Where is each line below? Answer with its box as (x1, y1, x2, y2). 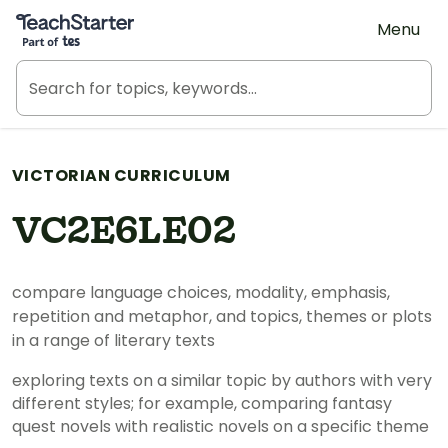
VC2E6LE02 (12, 205, 236, 259)
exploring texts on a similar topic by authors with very (12, 369, 432, 392)
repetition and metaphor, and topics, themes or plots (12, 305, 432, 328)
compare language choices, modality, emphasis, (12, 281, 390, 304)
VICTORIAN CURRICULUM (12, 164, 231, 187)
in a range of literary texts (12, 329, 215, 352)
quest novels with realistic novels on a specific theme (12, 415, 429, 438)
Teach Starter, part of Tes (15, 7, 216, 27)
